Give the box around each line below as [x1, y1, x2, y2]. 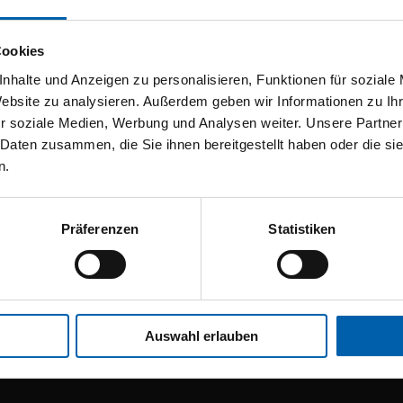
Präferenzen [60, 220, 139, 237]
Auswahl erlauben [145, 327, 258, 344]
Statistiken [268, 220, 336, 237]
